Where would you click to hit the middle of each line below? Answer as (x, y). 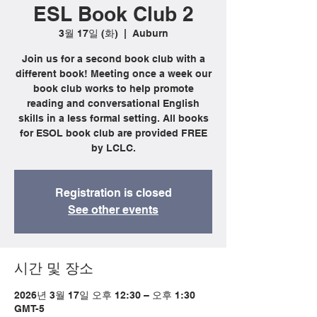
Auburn (150, 33)
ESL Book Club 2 (113, 14)
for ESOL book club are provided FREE (113, 133)
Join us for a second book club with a (113, 59)
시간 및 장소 (54, 268)
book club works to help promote (113, 88)
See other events (113, 210)
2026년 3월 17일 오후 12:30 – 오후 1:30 (105, 295)
